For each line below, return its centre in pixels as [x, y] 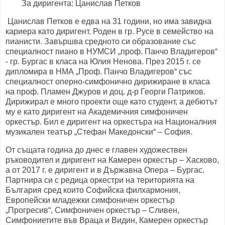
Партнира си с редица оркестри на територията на [100, 180]
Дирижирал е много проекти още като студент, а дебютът [111, 102]
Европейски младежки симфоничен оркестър [90, 200]
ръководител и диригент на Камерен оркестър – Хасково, [112, 160]
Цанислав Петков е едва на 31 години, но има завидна [108, 22]
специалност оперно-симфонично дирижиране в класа [108, 82]
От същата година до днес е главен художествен [96, 150]
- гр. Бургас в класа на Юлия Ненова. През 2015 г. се [103, 62]
